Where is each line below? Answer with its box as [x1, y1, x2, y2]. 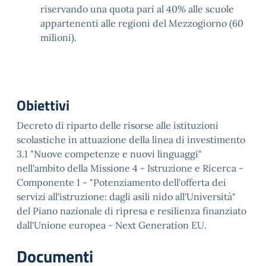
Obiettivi [17, 94, 69, 116]
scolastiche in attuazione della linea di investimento [17, 134, 245, 145]
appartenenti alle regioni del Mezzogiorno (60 [40, 17, 243, 29]
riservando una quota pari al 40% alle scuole [40, 3, 234, 15]
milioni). [40, 31, 77, 43]
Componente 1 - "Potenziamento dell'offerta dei [17, 176, 226, 188]
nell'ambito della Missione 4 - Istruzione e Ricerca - [17, 162, 243, 174]
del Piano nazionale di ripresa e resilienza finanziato [17, 205, 246, 217]
